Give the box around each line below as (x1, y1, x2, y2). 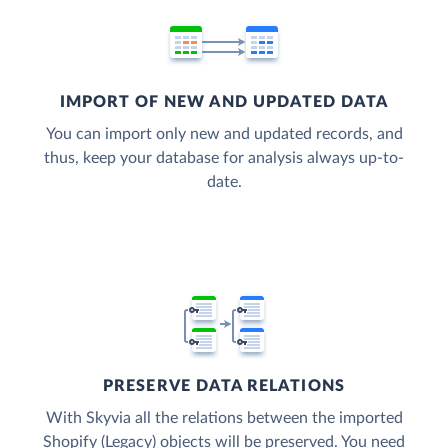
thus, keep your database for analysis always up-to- (44, 150, 404, 167)
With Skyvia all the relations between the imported (45, 410, 403, 427)
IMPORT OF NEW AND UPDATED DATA (59, 94, 389, 111)
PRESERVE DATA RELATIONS (103, 378, 345, 395)
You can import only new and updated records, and (45, 126, 403, 143)
